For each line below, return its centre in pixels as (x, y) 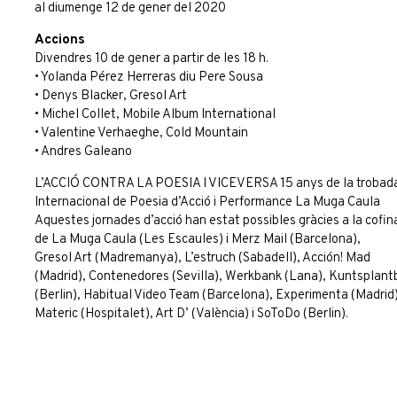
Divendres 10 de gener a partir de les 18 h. (152, 59)
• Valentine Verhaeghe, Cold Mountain (141, 133)
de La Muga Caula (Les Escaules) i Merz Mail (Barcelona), (198, 240)
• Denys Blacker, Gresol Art (111, 96)
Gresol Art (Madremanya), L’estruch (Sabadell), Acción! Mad (202, 258)
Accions (60, 40)
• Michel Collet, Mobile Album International (155, 115)
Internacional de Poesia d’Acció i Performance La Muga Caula (207, 202)
